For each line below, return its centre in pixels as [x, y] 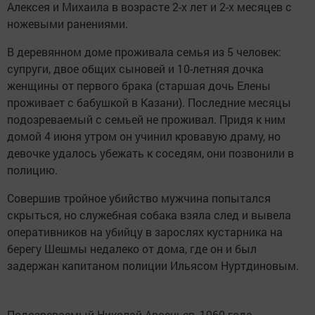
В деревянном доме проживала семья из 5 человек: [144, 51]
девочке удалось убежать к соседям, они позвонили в [150, 153]
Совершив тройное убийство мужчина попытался [139, 198]
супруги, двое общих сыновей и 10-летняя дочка [135, 68]
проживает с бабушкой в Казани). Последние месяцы [149, 102]
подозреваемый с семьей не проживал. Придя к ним [146, 119]
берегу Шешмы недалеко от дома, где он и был [132, 248]
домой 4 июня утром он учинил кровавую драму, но [144, 136]
